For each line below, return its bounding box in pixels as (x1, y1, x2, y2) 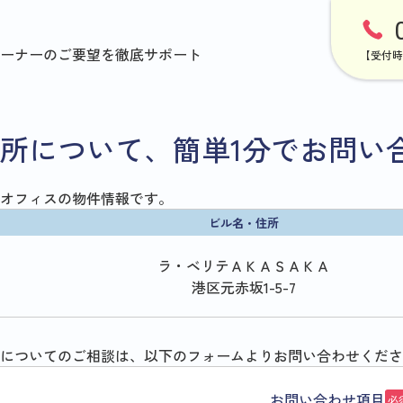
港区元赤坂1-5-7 (192, 276, 296, 299)
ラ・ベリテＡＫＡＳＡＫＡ (157, 255, 330, 277)
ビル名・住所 (209, 214, 279, 232)
